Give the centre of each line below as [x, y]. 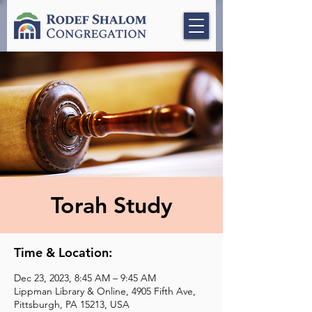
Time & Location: [63, 252]
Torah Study [111, 205]
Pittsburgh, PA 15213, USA [72, 304]
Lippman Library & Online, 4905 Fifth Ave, [105, 291]
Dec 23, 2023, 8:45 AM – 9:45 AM [85, 278]
